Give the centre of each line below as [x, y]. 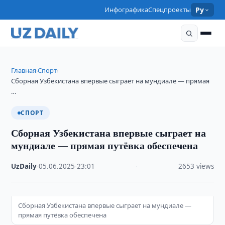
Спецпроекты [170, 10]
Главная [24, 70]
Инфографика [127, 10]
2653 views [196, 166]
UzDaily [24, 166]
